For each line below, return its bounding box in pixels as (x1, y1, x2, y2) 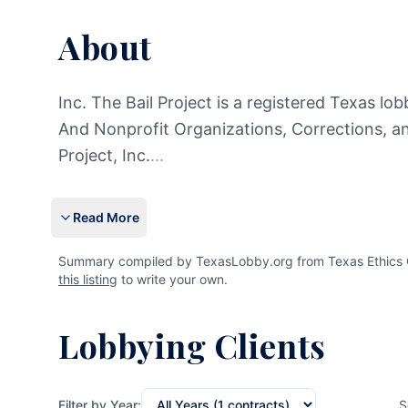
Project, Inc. (58, 146, 150, 165)
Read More (73, 209, 139, 225)
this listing (58, 271, 117, 287)
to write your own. (117, 271, 228, 287)
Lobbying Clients (58, 323, 326, 367)
